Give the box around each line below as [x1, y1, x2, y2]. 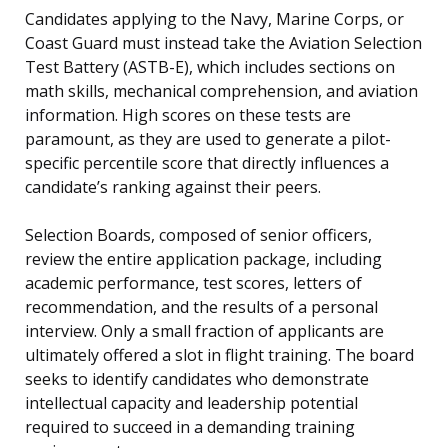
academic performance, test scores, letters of [25, 272, 362, 295]
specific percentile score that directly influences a [25, 152, 389, 175]
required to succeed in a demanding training [25, 416, 355, 439]
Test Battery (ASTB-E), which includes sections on [25, 56, 395, 79]
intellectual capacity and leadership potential [25, 392, 358, 415]
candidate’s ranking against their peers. [25, 176, 321, 199]
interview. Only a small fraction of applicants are [25, 320, 384, 343]
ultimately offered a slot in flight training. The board [25, 344, 414, 367]
